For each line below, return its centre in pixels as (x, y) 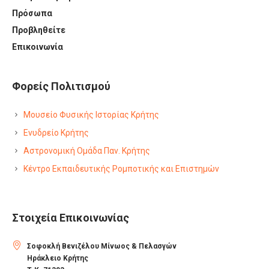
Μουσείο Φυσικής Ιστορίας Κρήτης (92, 114)
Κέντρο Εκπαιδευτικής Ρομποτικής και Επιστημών (122, 168)
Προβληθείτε (39, 30)
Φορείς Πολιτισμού (62, 86)
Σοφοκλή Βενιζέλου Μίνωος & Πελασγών (102, 246)
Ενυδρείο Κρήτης (56, 132)
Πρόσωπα (32, 13)
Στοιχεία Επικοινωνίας (71, 217)
